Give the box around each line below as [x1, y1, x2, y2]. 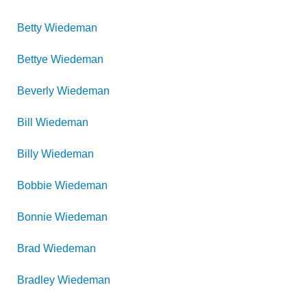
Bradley [17, 274, 55, 286]
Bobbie [17, 180, 52, 191]
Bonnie [17, 211, 52, 223]
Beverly [17, 85, 54, 97]
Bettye [17, 53, 48, 65]
